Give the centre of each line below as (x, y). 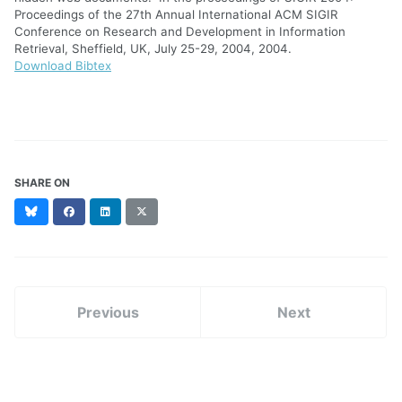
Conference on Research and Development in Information (180, 31)
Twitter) (167, 242)
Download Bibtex (63, 65)
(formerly (171, 226)
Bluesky (57, 210)
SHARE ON (42, 182)
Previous (108, 312)
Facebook (99, 210)
